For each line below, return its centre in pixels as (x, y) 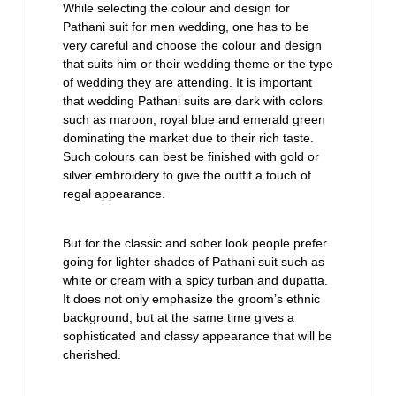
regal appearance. (114, 194)
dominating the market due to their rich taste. (188, 138)
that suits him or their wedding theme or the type (198, 64)
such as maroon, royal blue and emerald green (194, 120)
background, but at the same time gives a (179, 317)
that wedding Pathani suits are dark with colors (193, 101)
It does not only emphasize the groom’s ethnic (191, 298)
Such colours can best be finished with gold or (191, 157)
